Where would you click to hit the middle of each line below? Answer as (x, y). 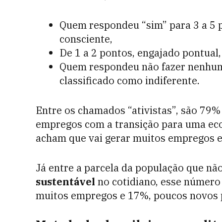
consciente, (86, 39)
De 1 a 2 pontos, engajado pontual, (140, 53)
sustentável (65, 182)
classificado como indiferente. (130, 81)
